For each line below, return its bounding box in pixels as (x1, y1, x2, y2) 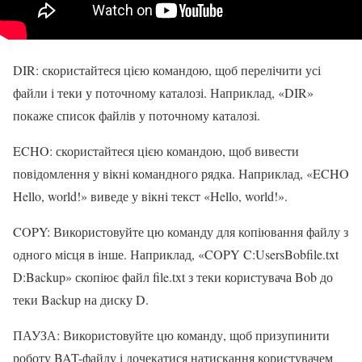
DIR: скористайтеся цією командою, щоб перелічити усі (13, 61, 321, 78)
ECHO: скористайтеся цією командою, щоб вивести (13, 141, 299, 159)
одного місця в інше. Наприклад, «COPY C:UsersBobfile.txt (13, 245, 339, 263)
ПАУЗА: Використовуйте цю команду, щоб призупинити (13, 326, 330, 343)
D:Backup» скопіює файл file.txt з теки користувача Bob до (13, 267, 333, 285)
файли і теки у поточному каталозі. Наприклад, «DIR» (13, 83, 314, 101)
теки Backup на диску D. (13, 290, 149, 308)
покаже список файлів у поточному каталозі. (13, 106, 260, 124)
